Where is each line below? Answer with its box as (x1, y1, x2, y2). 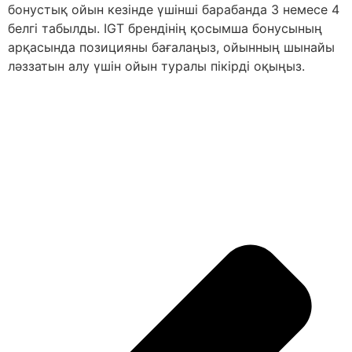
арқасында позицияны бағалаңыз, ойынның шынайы (8, 39, 335, 56)
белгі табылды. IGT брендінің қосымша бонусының (8, 20, 322, 37)
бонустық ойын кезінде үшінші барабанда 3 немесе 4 (8, 2, 339, 18)
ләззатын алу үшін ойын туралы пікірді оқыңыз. (8, 58, 305, 75)
